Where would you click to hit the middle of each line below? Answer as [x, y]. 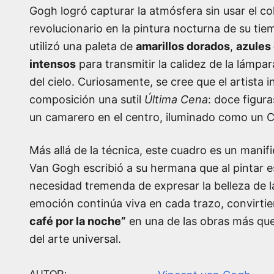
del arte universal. [75, 239]
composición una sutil [87, 99]
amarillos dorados [183, 46]
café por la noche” [78, 221]
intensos [53, 64]
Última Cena [176, 99]
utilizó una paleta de [83, 46]
